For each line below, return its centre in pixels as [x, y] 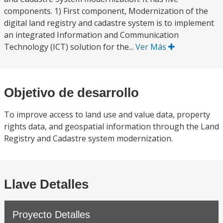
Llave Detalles [46, 184]
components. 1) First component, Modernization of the [106, 11]
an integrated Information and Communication [91, 35]
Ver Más [152, 47]
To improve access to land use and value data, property [107, 114]
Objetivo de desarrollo [71, 93]
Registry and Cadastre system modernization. [88, 138]
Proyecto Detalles [51, 215]
